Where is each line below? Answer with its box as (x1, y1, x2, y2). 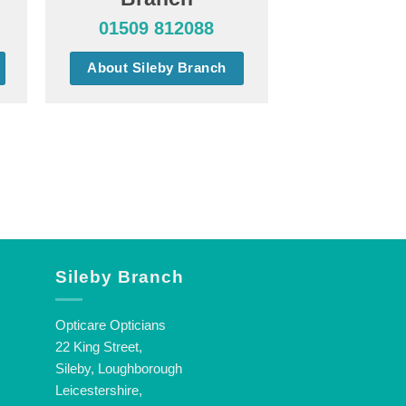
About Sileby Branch (87, 61, 227, 76)
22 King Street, (55, 339, 142, 355)
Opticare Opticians (55, 317, 166, 333)
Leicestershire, (55, 382, 142, 399)
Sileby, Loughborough (55, 361, 182, 377)
